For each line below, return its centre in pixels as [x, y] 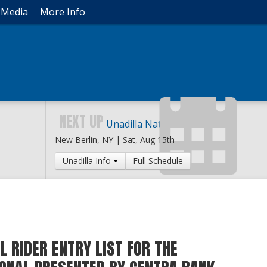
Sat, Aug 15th [148, 140]
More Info [63, 12]
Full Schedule [158, 161]
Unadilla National [145, 124]
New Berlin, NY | [89, 140]
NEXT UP [81, 122]
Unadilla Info [88, 161]
